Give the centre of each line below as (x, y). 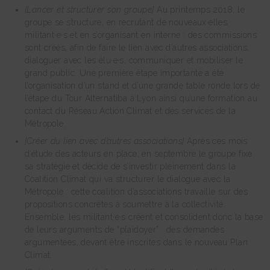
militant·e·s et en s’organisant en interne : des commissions (141, 35)
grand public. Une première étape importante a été (124, 73)
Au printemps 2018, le (199, 9)
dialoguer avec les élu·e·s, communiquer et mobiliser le (133, 60)
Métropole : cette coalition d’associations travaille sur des (136, 191)
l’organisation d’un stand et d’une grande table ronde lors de (142, 85)
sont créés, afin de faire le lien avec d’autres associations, (137, 47)
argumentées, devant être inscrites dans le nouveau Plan (136, 242)
